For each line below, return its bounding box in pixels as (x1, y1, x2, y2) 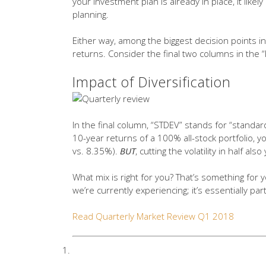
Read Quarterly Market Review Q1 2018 (72, 210, 234, 223)
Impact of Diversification (72, 72, 231, 92)
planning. (72, 8, 109, 21)
